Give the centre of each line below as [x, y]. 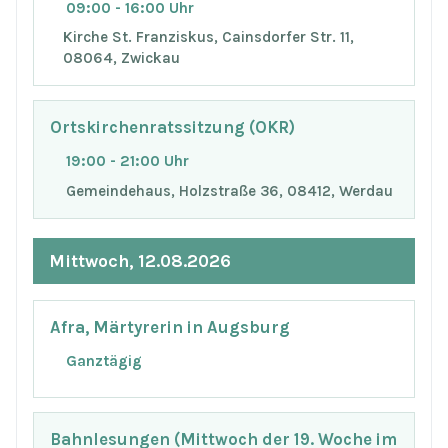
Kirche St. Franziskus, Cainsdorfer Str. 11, [209, 37]
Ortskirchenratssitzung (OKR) [172, 127]
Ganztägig [104, 361]
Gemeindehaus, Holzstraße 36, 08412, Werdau [229, 190]
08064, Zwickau [122, 58]
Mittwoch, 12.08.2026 [140, 260]
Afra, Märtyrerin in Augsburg [170, 328]
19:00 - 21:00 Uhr [127, 160]
